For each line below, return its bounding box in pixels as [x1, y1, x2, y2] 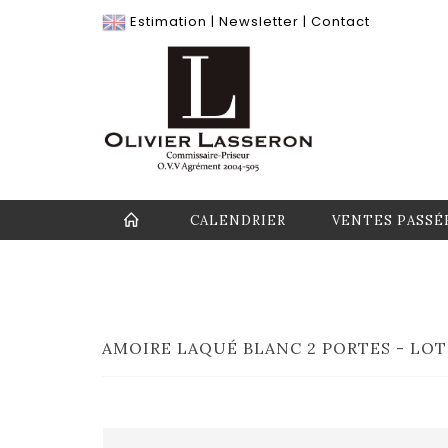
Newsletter [219, 12, 299, 31]
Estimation [130, 12, 207, 31]
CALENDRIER [190, 212, 286, 229]
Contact [311, 12, 370, 31]
